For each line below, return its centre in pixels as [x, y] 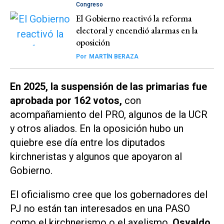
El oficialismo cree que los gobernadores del [109, 195]
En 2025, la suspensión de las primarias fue [108, 86]
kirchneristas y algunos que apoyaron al [96, 156]
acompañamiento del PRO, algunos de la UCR [109, 114]
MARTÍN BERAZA [113, 56]
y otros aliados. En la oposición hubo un [97, 128]
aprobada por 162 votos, [66, 100]
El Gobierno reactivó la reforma [134, 18]
